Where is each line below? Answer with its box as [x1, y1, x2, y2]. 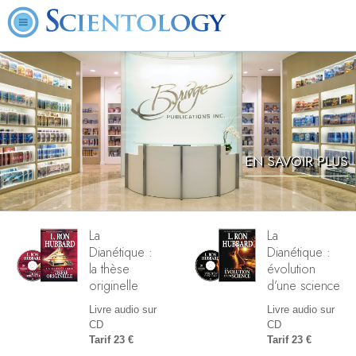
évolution [267, 258, 315, 278]
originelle [89, 275, 138, 295]
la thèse [89, 258, 130, 278]
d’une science [267, 275, 340, 295]
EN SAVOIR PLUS [245, 152, 348, 171]
